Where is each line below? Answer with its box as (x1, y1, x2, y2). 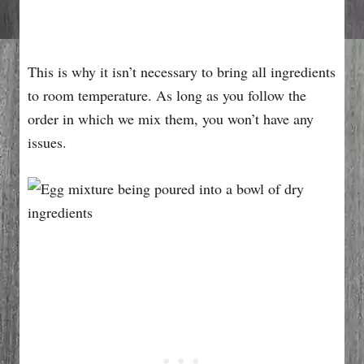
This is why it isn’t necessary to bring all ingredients (28, 61, 336, 81)
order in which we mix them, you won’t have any (28, 108, 314, 128)
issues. (28, 132, 67, 152)
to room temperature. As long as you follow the (28, 84, 306, 105)
